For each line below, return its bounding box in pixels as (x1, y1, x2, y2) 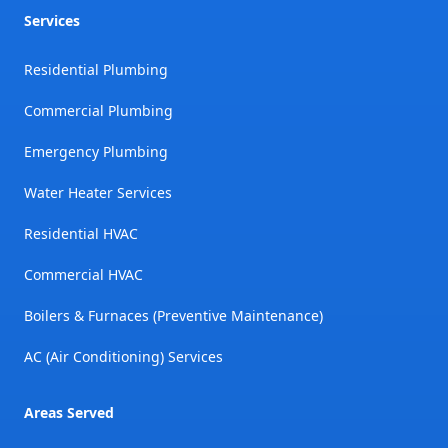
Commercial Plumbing (24, 101, 173, 121)
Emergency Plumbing (24, 142, 168, 162)
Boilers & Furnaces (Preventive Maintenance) (24, 306, 323, 326)
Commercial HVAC (24, 265, 143, 285)
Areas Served (24, 403, 114, 423)
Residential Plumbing (24, 60, 168, 80)
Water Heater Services (24, 183, 172, 203)
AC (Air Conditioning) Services (24, 347, 223, 367)
